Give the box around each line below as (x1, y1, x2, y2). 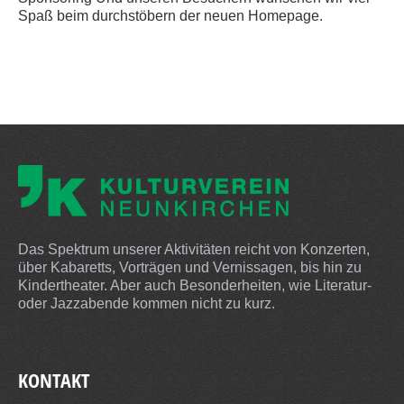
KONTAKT (18, 366, 90, 394)
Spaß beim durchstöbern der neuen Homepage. (18, 7, 323, 23)
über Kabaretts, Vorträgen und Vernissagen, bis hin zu (18, 259, 362, 275)
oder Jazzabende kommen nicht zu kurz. (18, 295, 275, 311)
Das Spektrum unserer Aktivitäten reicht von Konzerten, (18, 241, 370, 257)
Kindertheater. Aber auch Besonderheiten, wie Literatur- (18, 277, 372, 293)
